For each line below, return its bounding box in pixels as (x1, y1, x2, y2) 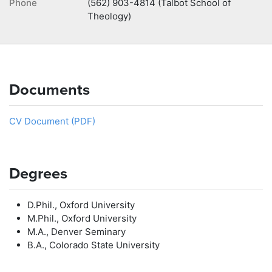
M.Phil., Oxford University (27, 212, 137, 224)
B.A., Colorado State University (27, 239, 160, 251)
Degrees (9, 165, 67, 183)
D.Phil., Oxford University (27, 199, 135, 211)
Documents (9, 81, 90, 99)
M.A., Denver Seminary (27, 226, 126, 237)
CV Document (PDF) (9, 115, 95, 127)
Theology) (87, 10, 131, 22)
